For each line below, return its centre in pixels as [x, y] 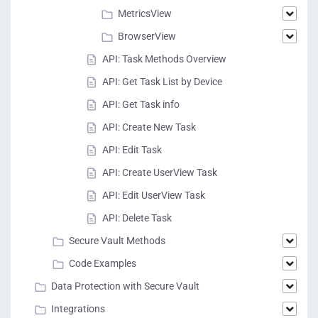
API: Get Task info [141, 104]
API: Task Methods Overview [164, 59]
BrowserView [147, 36]
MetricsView [145, 13]
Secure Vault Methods [117, 241]
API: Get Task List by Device [162, 82]
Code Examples [103, 263]
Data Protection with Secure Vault [125, 286]
